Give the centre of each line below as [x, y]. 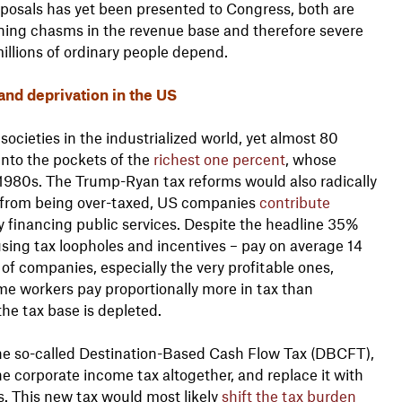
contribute [294, 201]
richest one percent [219, 158]
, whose [310, 158]
